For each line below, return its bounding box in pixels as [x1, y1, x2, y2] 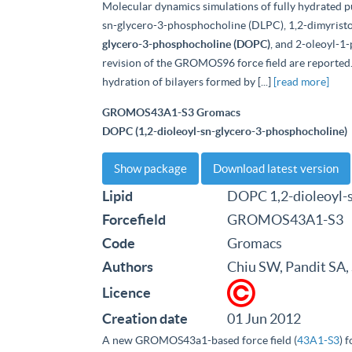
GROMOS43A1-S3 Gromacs [102, 106, 240, 119]
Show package [114, 162, 187, 175]
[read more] [273, 75, 329, 88]
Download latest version [213, 162, 339, 175]
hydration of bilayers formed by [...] [102, 75, 273, 88]
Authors [102, 258, 153, 275]
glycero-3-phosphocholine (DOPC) [102, 38, 270, 50]
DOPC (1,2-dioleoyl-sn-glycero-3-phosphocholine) [102, 125, 347, 137]
